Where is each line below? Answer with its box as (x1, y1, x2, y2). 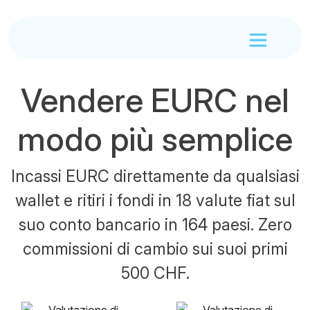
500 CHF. (120, 263, 190, 283)
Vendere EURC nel (21, 81, 289, 120)
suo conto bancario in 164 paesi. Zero (18, 215, 292, 235)
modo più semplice (17, 120, 293, 158)
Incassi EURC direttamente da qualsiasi (10, 166, 300, 186)
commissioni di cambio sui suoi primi (22, 239, 288, 259)
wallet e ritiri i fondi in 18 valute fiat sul (15, 190, 295, 210)
